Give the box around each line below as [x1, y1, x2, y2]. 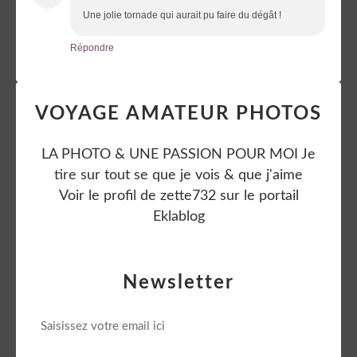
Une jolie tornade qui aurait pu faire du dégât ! [83, 9, 281, 21]
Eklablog [152, 209, 205, 224]
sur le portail [215, 188, 299, 203]
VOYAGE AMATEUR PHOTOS [35, 104, 322, 124]
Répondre [70, 41, 114, 53]
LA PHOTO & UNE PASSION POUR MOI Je [41, 147, 316, 162]
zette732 [159, 188, 216, 203]
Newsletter [123, 273, 234, 292]
